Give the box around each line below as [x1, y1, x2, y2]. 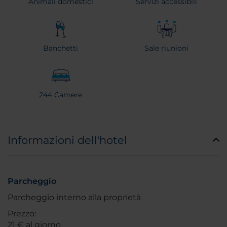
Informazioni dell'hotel [8, 134, 127, 147]
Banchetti [43, 44, 78, 53]
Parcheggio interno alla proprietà [8, 193, 141, 203]
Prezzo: [8, 209, 36, 219]
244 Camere [39, 90, 82, 100]
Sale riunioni [144, 44, 188, 53]
